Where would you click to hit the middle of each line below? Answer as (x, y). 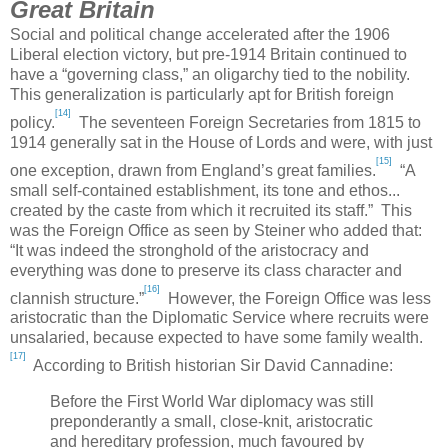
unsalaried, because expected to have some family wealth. (216, 338)
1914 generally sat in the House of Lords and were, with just (221, 143)
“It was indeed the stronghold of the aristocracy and (189, 250)
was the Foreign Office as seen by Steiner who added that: (216, 230)
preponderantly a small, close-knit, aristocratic (211, 421)
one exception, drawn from (105, 170)
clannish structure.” (77, 298)
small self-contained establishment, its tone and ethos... (205, 190)
